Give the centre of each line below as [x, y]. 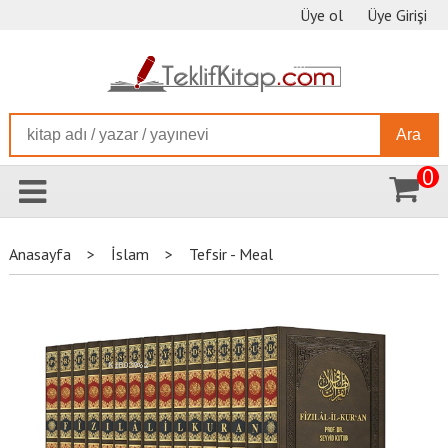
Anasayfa [39, 254]
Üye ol [322, 15]
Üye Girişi [397, 15]
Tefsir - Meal [230, 254]
